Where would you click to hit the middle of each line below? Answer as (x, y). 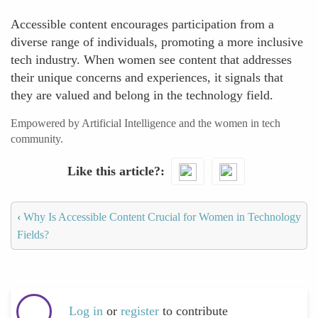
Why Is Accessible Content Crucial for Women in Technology (161, 216)
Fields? (33, 234)
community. (37, 139)
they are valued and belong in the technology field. (142, 95)
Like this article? (114, 171)
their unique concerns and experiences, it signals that (147, 77)
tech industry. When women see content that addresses (151, 60)
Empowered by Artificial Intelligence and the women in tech (146, 123)
